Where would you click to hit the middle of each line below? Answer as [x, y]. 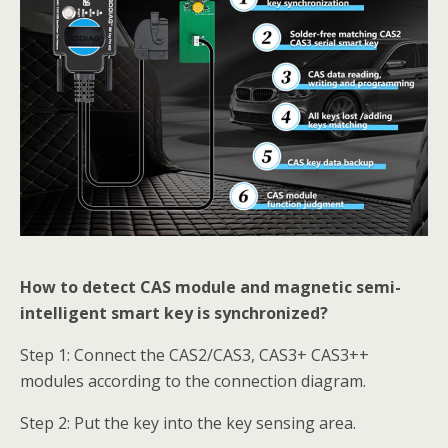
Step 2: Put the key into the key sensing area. [188, 422]
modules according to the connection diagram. [193, 380]
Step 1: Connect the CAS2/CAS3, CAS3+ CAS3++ [194, 354]
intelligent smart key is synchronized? [174, 312]
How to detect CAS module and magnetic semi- [210, 286]
